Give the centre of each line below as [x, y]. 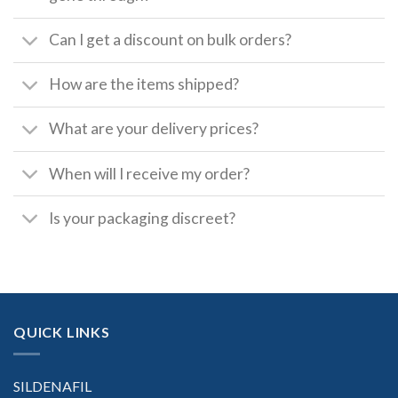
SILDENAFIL [52, 386]
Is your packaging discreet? [143, 218]
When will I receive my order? [150, 173]
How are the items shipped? [144, 84]
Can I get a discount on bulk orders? [171, 40]
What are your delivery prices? [154, 129]
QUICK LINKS [62, 332]
